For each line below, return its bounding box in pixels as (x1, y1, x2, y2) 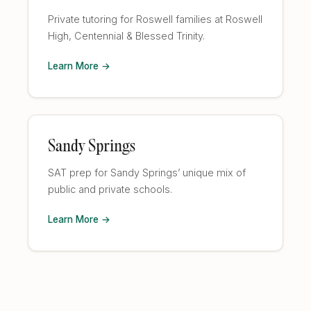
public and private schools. (48, 183, 172, 195)
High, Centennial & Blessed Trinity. (48, 30, 205, 42)
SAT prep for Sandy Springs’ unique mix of (48, 167, 246, 178)
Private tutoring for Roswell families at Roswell (48, 13, 262, 25)
